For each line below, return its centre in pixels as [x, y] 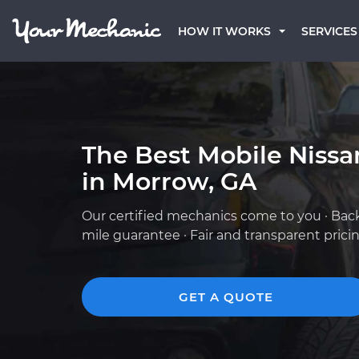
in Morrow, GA [169, 182]
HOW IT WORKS [224, 31]
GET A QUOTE [226, 297]
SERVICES [329, 31]
